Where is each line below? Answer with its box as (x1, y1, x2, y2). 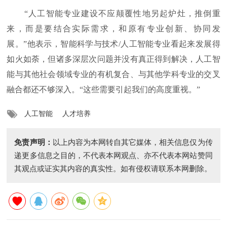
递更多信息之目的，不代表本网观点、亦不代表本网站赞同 (14, 152, 213, 160)
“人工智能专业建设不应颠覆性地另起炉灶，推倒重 (7, 9, 220, 18)
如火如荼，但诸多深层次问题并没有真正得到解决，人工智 (7, 55, 220, 63)
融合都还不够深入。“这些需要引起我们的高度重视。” (7, 85, 201, 94)
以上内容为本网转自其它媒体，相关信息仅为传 (52, 138, 213, 146)
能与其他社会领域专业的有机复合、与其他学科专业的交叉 (7, 70, 220, 79)
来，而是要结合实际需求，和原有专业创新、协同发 (7, 24, 220, 33)
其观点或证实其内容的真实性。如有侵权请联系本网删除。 (14, 165, 212, 173)
